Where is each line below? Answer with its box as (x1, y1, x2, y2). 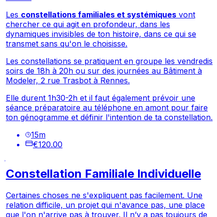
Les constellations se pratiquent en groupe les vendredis (5, 56, 213, 66)
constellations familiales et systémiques (20, 9, 176, 19)
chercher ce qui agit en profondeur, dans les (5, 19, 170, 29)
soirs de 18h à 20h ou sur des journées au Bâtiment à (5, 65, 202, 76)
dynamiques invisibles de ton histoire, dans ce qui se (5, 29, 196, 39)
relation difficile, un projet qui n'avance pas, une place (5, 200, 205, 210)
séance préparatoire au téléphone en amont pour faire (5, 102, 208, 112)
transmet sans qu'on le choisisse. (5, 38, 127, 48)
